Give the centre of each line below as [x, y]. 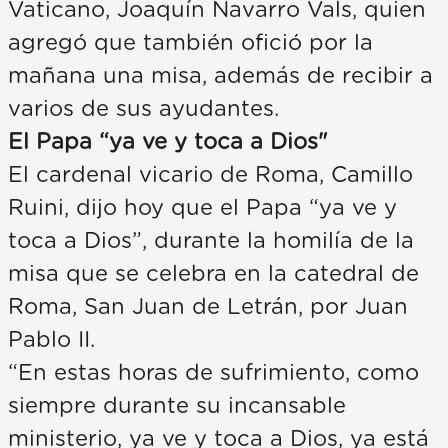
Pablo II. [51, 339]
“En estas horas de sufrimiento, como [213, 372]
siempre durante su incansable [177, 405]
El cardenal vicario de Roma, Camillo [210, 174]
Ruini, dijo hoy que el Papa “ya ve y [202, 207]
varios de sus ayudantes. [143, 108]
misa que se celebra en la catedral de [213, 273]
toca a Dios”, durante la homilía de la [211, 240]
